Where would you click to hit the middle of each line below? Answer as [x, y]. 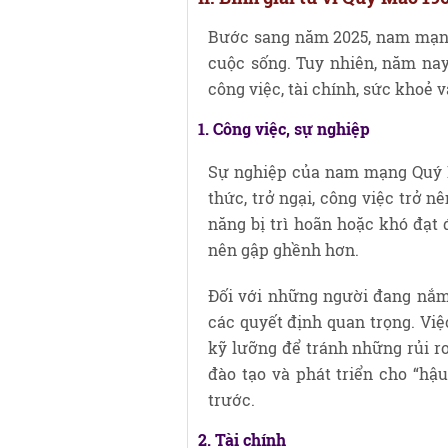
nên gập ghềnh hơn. [283, 249]
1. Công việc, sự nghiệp [284, 128]
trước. [231, 399]
